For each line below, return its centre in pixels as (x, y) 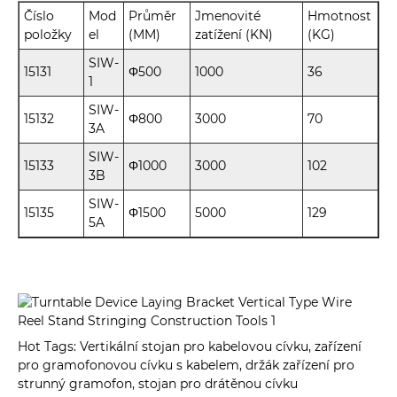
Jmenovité (228, 16)
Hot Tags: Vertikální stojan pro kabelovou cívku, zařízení (190, 347)
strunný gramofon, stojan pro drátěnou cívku (158, 384)
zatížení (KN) (234, 35)
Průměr (152, 16)
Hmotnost (339, 16)
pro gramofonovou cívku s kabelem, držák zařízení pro (186, 366)
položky (48, 35)
